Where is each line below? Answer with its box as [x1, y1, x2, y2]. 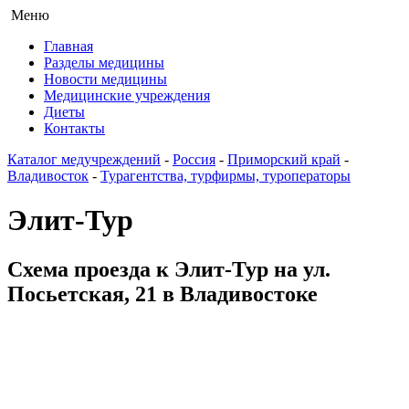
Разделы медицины [44, 55, 164, 70]
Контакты [44, 121, 105, 136]
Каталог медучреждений [7, 152, 161, 167]
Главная [44, 38, 93, 54]
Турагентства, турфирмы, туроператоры [100, 168, 351, 184]
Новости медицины [44, 71, 167, 87]
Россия [173, 152, 215, 167]
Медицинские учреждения [44, 88, 210, 103]
